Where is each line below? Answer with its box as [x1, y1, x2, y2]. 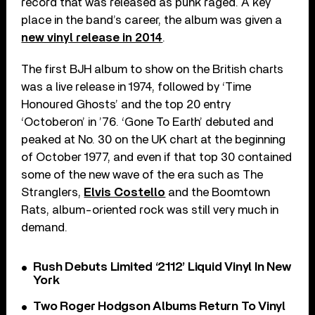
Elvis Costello [84, 186, 166, 199]
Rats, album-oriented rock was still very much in [21, 204, 279, 217]
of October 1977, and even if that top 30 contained [21, 151, 292, 164]
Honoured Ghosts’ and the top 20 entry [21, 98, 231, 111]
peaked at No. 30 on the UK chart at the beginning [21, 134, 286, 146]
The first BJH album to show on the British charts [21, 63, 284, 76]
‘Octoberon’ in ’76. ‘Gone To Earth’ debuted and [21, 116, 274, 129]
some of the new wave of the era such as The [21, 169, 264, 181]
